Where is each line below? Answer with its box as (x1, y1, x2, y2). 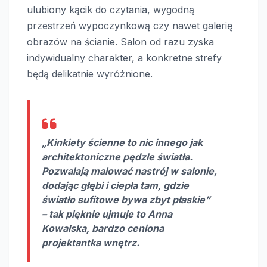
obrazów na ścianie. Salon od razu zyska (27, 36, 214, 48)
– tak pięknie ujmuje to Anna (42, 208, 172, 221)
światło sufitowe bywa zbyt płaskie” (42, 194, 210, 206)
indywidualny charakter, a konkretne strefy (27, 52, 222, 64)
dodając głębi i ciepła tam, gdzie (42, 179, 189, 192)
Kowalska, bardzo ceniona (42, 222, 164, 235)
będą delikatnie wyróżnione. (27, 68, 153, 80)
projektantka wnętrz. (42, 237, 139, 249)
